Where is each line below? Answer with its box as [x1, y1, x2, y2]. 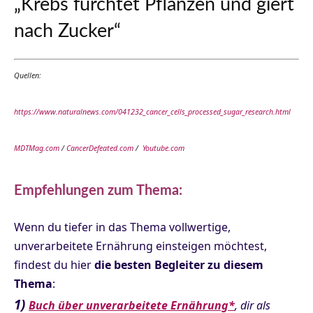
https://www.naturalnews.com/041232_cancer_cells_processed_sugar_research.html [14, 107, 291, 117]
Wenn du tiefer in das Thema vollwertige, [14, 219, 231, 235]
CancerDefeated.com [66, 143, 133, 154]
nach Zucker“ [14, 21, 121, 41]
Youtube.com [143, 143, 184, 154]
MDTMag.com [14, 143, 59, 154]
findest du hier [14, 257, 94, 273]
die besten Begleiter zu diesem [94, 257, 263, 273]
